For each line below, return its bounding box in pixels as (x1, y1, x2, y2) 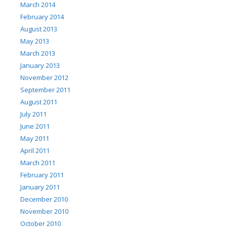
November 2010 (20, 207, 68, 216)
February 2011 (20, 170, 64, 180)
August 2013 (20, 24, 57, 34)
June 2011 (20, 122, 50, 131)
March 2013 (20, 49, 55, 58)
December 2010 (20, 195, 68, 204)
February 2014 (20, 12, 64, 22)
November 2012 (20, 73, 68, 83)
